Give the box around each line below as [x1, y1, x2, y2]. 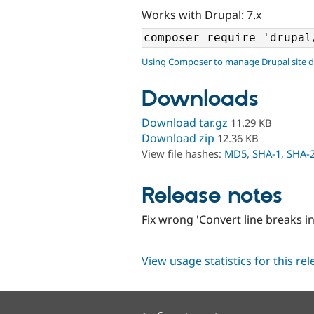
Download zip [142, 130, 214, 146]
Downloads [142, 86, 259, 114]
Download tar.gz [142, 115, 228, 131]
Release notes [142, 182, 282, 210]
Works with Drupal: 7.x [142, 6, 261, 22]
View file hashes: [142, 146, 224, 161]
